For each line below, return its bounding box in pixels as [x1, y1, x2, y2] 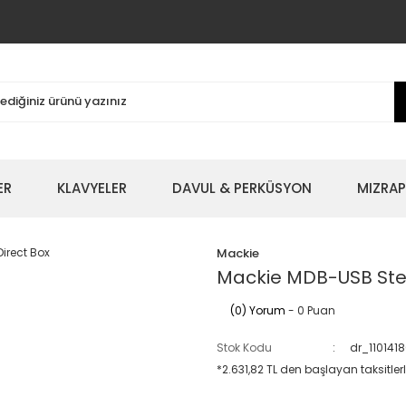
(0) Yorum [230, 303, 285, 318]
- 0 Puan [285, 303, 335, 318]
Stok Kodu [217, 340, 272, 355]
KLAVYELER [57, 179, 127, 198]
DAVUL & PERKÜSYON [172, 179, 312, 198]
